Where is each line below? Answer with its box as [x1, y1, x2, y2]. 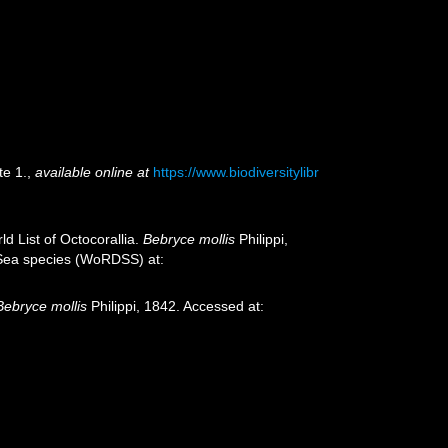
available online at [35, 164, 150, 180]
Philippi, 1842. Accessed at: [87, 298, 265, 314]
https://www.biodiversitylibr [153, 164, 320, 180]
